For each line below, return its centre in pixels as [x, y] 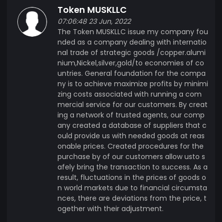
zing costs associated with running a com [130, 94]
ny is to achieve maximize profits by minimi [133, 83]
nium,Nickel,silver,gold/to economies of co [131, 63]
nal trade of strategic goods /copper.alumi [132, 52]
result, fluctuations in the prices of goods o [132, 177]
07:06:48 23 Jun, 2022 [94, 21]
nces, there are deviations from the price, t [132, 198]
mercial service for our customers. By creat [133, 104]
